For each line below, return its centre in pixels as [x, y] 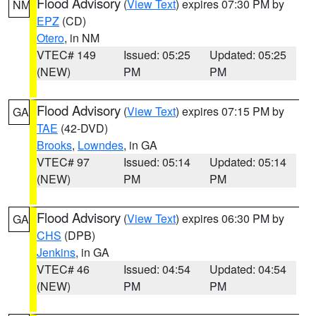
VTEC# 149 [66, 55]
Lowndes [101, 145]
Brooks [54, 145]
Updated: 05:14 [248, 162]
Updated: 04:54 [248, 269]
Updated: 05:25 [248, 55]
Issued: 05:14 [157, 162]
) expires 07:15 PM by [230, 111]
